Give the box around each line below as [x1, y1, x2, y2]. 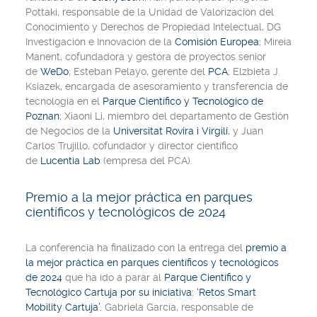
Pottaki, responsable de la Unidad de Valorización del [25, 6, 274, 18]
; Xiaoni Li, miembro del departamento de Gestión [59, 110, 289, 122]
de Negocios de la [25, 125, 113, 137]
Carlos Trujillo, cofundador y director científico [25, 140, 238, 151]
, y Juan [228, 125, 263, 137]
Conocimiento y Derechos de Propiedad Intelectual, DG [25, 21, 281, 33]
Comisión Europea [175, 36, 259, 47]
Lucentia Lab [40, 155, 100, 166]
